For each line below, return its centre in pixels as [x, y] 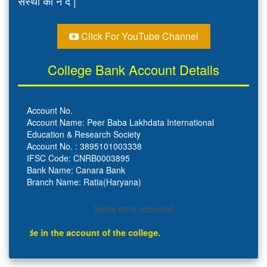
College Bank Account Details [133, 69]
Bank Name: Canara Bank [76, 170]
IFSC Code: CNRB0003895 [78, 158]
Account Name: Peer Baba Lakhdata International [120, 122]
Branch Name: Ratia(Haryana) [84, 182]
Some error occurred [133, 209]
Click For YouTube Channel [138, 36]
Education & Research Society [84, 134]
